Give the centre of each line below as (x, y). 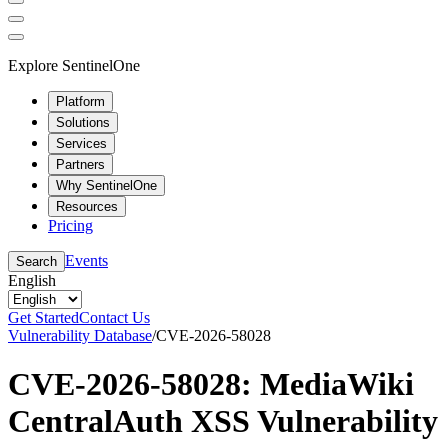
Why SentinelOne (106, 185)
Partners (80, 164)
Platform (80, 101)
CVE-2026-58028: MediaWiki (211, 383)
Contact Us (114, 317)
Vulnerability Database (80, 335)
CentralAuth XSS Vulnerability (223, 420)
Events (86, 260)
